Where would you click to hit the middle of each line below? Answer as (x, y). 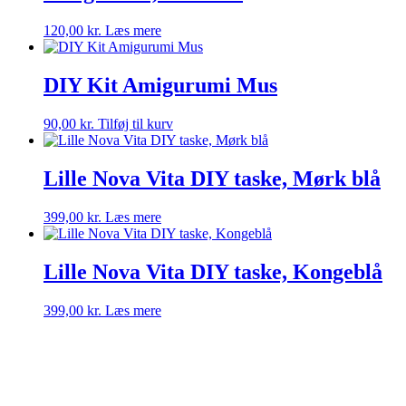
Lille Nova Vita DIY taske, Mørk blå (212, 178)
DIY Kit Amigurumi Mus (160, 86)
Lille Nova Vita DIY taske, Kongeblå (213, 271)
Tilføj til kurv (135, 123)
